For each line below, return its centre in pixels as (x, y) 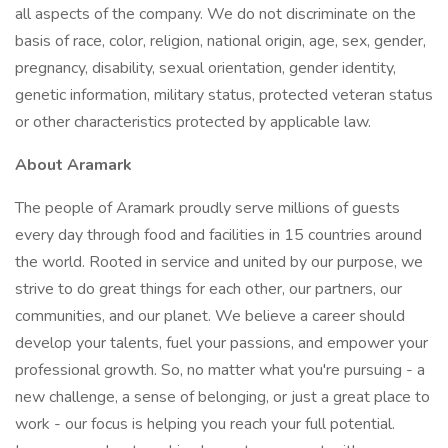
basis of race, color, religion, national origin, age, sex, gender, (220, 41)
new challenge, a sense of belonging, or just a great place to (222, 397)
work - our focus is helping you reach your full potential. (205, 424)
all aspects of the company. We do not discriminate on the (215, 14)
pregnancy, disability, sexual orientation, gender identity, (205, 68)
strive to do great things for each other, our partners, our (208, 289)
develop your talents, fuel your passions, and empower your (221, 343)
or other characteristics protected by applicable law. (193, 122)
